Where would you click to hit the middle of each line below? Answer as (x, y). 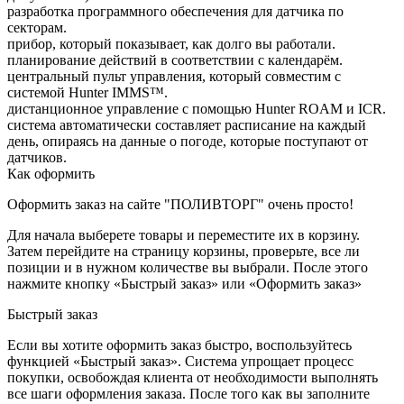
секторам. (37, 27)
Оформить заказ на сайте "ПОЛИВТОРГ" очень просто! (180, 204)
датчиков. (37, 157)
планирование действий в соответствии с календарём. (175, 60)
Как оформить (51, 173)
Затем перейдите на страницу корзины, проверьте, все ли (184, 251)
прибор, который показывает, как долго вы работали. (171, 43)
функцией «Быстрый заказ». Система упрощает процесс (180, 361)
